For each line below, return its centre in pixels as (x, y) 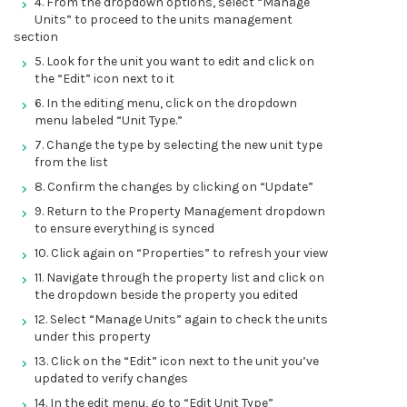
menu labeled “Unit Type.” (109, 120)
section (36, 37)
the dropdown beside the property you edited (166, 295)
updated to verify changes (111, 378)
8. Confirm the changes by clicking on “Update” (174, 187)
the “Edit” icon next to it (104, 79)
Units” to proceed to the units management (164, 20)
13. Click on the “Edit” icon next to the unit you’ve (177, 361)
